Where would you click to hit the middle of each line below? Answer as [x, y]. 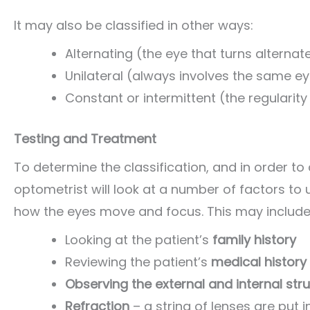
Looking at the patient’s [137, 240]
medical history [257, 262]
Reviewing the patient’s [136, 262]
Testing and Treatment [85, 139]
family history [253, 240]
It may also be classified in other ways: [134, 26]
